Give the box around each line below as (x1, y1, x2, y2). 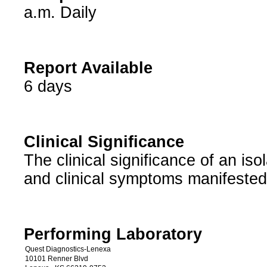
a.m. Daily (23, 4, 97, 22)
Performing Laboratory (23, 225, 202, 244)
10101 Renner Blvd (24, 254, 88, 263)
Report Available (23, 59, 153, 77)
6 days (23, 77, 72, 96)
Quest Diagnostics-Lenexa (24, 245, 111, 254)
